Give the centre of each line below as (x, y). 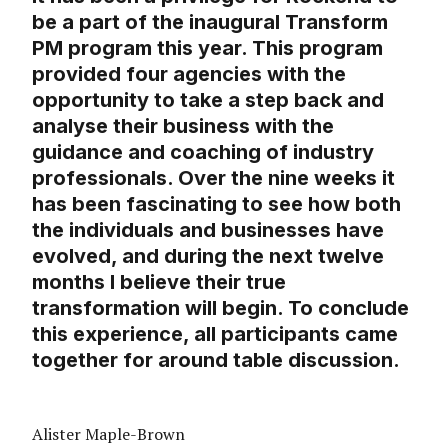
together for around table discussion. (216, 360)
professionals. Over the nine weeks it (213, 178)
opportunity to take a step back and (208, 100)
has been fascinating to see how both (216, 204)
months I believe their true (159, 282)
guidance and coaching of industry (203, 152)
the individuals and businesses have (208, 230)
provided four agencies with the (189, 74)
